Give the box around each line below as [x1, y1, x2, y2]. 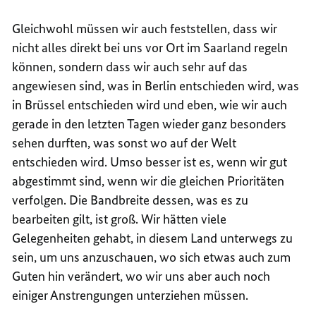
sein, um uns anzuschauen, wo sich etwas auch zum [12, 248, 291, 265]
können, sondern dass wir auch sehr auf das [12, 58, 248, 75]
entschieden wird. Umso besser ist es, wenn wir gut [12, 153, 288, 170]
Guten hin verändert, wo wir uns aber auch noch [12, 267, 271, 284]
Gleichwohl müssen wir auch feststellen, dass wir [12, 20, 278, 37]
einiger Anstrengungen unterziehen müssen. [12, 286, 249, 303]
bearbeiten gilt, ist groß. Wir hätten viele [12, 210, 227, 227]
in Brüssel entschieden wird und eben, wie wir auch [12, 96, 288, 113]
